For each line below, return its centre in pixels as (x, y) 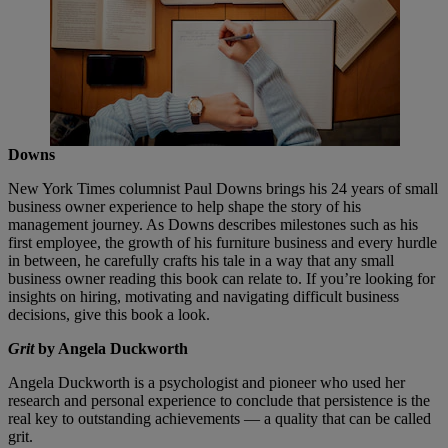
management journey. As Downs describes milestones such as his (213, 224)
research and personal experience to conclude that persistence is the (219, 400)
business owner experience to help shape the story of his (184, 206)
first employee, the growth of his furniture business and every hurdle (222, 242)
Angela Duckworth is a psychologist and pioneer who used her (206, 382)
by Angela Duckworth (111, 348)
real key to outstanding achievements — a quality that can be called (219, 418)
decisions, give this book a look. (109, 314)
